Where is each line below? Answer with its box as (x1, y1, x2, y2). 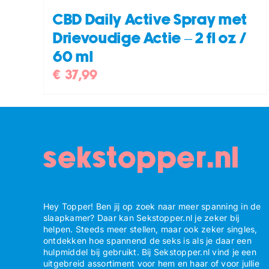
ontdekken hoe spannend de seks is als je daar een (43, 235, 252, 246)
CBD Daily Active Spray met (53, 12, 247, 28)
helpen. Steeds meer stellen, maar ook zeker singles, (43, 223, 258, 234)
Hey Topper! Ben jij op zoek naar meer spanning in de (43, 201, 261, 211)
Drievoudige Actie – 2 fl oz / (53, 31, 247, 46)
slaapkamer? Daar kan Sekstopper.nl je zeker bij (43, 212, 240, 223)
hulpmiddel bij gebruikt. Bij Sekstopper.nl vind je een (43, 246, 256, 257)
